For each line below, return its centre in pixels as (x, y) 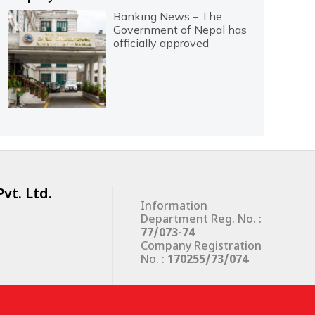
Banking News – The (167, 16)
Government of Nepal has (180, 29)
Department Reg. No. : (201, 220)
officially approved (161, 43)
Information (174, 207)
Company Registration (201, 247)
